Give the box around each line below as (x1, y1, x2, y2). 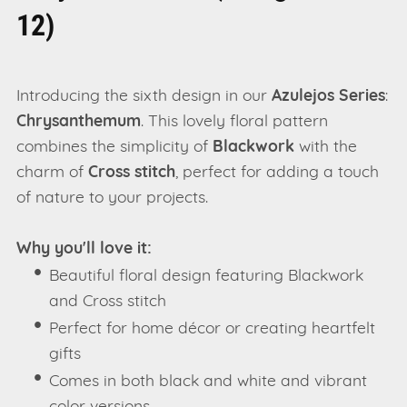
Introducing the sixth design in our (15, 88, 272, 104)
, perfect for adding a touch (174, 164, 379, 181)
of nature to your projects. (15, 190, 208, 206)
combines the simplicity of (15, 139, 213, 155)
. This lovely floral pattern (140, 114, 328, 130)
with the (298, 139, 357, 155)
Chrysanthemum (15, 114, 141, 130)
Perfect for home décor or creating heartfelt (49, 321, 376, 337)
